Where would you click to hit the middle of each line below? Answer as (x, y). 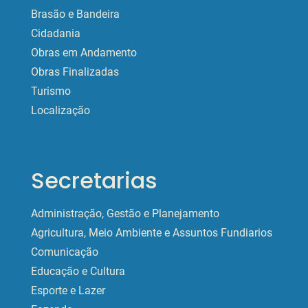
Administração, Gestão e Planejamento (125, 213)
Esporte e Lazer (68, 290)
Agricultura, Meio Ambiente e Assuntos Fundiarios (152, 232)
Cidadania (56, 33)
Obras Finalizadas (75, 71)
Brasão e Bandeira (75, 14)
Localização (60, 110)
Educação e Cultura (78, 271)
